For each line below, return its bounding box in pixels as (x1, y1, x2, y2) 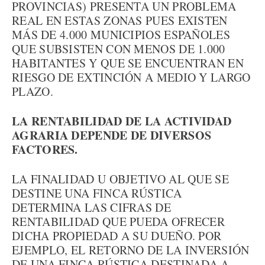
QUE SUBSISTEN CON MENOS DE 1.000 (12, 41, 225, 57)
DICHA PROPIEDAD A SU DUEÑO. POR (12, 228, 222, 244)
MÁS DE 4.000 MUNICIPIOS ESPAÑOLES (12, 27, 230, 43)
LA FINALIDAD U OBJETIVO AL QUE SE (12, 171, 229, 187)
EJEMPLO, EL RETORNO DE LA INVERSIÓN (12, 242, 250, 258)
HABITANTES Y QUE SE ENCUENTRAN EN (12, 55, 244, 71)
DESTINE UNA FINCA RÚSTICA (12, 185, 182, 201)
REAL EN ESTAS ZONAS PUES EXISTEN (12, 12, 228, 28)
